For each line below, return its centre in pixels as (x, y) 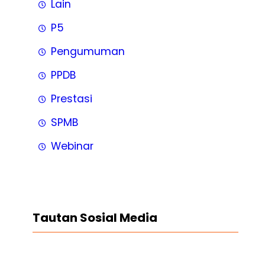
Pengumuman (88, 52)
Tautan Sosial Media (95, 217)
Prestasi (72, 99)
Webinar (72, 146)
